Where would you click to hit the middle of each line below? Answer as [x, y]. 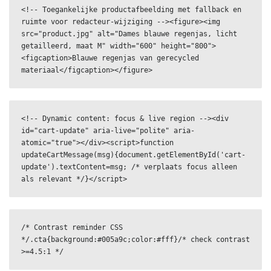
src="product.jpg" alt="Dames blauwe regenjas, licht [129, 34]
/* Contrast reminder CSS [72, 228]
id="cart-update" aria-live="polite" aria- [108, 131]
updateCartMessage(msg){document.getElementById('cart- [133, 155]
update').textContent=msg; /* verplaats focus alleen [129, 167]
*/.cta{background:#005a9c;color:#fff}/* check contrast [135, 240]
